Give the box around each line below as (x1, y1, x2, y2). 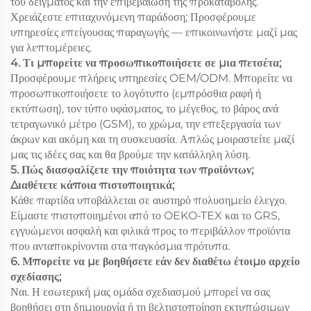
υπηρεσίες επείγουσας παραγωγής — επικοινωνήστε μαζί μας (10, 26, 297, 40)
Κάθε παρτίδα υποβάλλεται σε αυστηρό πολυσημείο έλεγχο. (10, 194, 287, 208)
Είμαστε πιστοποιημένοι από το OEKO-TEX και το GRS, (10, 209, 280, 223)
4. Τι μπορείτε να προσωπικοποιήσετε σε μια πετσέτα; (10, 56, 281, 70)
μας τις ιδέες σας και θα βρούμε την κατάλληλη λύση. (10, 148, 250, 162)
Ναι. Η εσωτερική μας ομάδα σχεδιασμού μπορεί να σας (10, 285, 270, 299)
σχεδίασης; (10, 270, 61, 284)
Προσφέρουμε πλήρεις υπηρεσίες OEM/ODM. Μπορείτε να (10, 72, 292, 85)
